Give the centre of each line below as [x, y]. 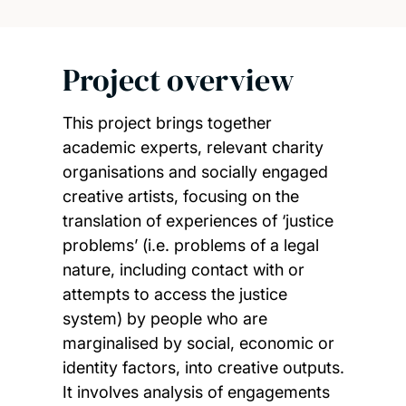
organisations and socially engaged [195, 172]
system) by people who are [164, 319]
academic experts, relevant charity [193, 148]
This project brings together [167, 123]
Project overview [178, 79]
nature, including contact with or [183, 270]
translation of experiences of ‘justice [198, 221]
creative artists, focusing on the [180, 197]
